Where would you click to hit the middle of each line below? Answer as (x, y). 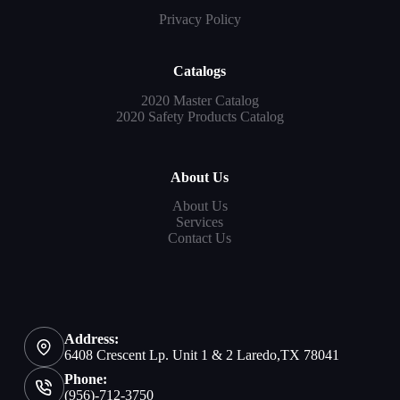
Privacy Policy (200, 19)
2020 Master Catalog (200, 100)
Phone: (85, 379)
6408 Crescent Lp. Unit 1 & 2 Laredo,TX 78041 (201, 354)
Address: (91, 338)
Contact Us (200, 238)
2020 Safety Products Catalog (200, 116)
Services (200, 222)
